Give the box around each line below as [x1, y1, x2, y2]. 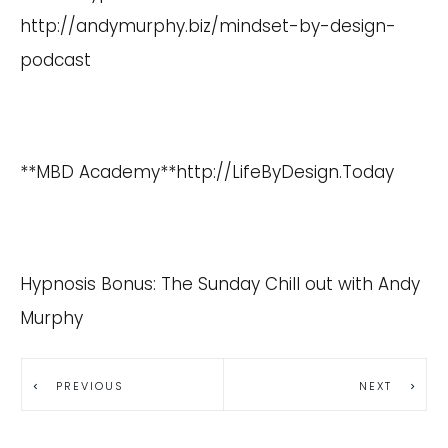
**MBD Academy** [20, 159, 176, 184]
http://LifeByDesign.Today [176, 159, 394, 184]
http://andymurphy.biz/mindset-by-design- [20, 13, 396, 38]
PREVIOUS [56, 378, 124, 395]
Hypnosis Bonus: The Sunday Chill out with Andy [20, 271, 420, 296]
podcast [20, 47, 91, 72]
